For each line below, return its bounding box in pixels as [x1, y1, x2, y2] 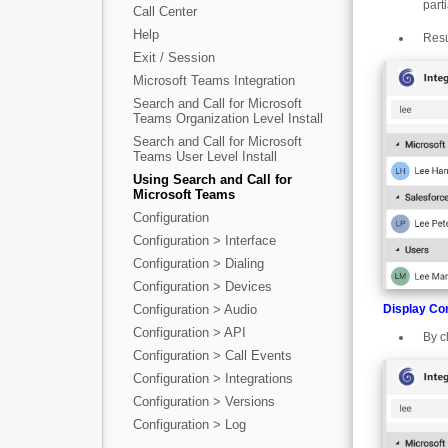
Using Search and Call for [133, 172, 292, 187]
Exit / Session [133, 50, 215, 65]
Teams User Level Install [133, 149, 277, 164]
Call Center [133, 4, 197, 19]
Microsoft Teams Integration [133, 73, 295, 88]
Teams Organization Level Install [133, 111, 323, 126]
